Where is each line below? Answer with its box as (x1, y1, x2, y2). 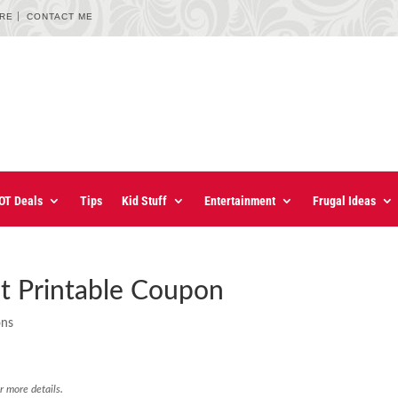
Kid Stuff (122, 194, 167, 209)
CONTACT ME (27, 12, 94, 21)
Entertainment (204, 194, 275, 209)
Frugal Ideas (313, 194, 376, 209)
